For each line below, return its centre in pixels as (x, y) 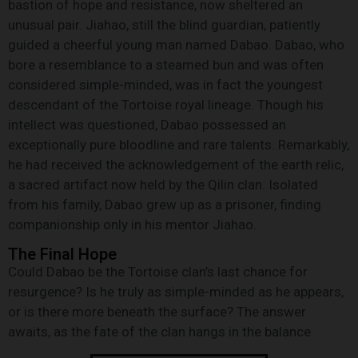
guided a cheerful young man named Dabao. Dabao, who (176, 45)
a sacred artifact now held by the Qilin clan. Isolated (163, 185)
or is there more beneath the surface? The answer (157, 312)
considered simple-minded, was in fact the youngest (165, 85)
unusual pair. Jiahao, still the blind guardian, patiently (164, 25)
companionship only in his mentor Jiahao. (132, 225)
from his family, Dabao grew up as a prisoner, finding (165, 205)
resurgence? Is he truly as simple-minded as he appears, (176, 292)
